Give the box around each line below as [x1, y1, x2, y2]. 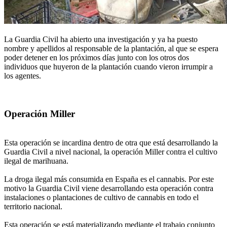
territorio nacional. [4, 202, 62, 211]
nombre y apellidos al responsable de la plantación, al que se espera [4, 44, 218, 53]
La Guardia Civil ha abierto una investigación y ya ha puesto [4, 35, 198, 44]
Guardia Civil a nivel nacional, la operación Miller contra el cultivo [4, 147, 217, 156]
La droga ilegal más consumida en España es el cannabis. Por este [4, 174, 214, 183]
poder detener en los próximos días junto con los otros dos [4, 53, 189, 62]
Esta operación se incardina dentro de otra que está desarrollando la [4, 138, 218, 147]
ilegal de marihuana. [4, 156, 68, 165]
